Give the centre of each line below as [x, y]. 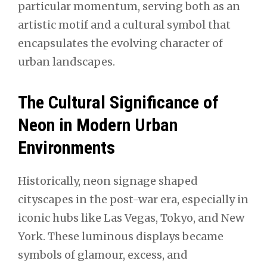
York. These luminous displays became [121, 237]
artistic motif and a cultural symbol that [124, 24]
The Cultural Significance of [118, 102]
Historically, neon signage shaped [108, 181]
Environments [66, 147]
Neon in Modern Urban [98, 125]
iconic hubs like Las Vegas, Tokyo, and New [131, 218]
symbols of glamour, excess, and [103, 255]
